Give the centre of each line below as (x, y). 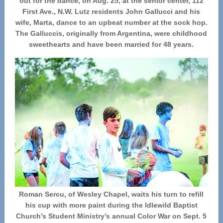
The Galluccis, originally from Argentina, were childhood (111, 34)
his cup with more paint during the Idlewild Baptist (111, 205)
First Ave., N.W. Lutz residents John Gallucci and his (111, 12)
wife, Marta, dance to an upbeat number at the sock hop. (111, 23)
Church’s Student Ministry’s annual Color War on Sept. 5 (111, 216)
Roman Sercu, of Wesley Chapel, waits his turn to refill (111, 194)
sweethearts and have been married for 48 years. (111, 45)
